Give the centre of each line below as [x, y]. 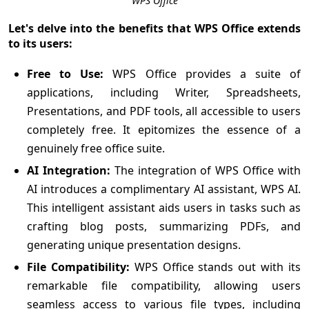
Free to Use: [66, 73]
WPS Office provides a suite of [202, 73]
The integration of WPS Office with [208, 170]
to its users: [40, 43]
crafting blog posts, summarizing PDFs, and [164, 226]
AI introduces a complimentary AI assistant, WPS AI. [164, 189]
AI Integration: [71, 170]
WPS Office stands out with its [215, 267]
